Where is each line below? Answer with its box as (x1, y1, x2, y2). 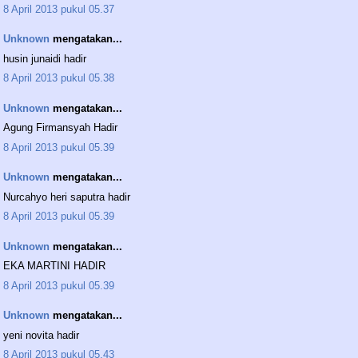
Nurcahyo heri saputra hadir (3, 190, 130, 203)
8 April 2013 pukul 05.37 (3, 2, 114, 15)
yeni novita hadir (3, 328, 79, 341)
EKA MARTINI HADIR (3, 260, 105, 272)
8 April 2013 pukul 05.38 (3, 72, 114, 85)
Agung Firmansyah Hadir (3, 121, 117, 134)
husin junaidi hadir (3, 52, 86, 65)
